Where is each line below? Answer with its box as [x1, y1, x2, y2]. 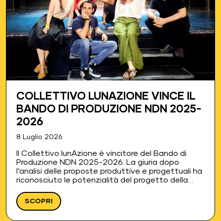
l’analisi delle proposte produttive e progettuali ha [16, 167, 202, 175]
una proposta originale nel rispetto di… [16, 193, 159, 202]
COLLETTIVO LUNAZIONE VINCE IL [16, 91, 195, 102]
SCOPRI [25, 197, 53, 205]
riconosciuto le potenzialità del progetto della [16, 176, 188, 184]
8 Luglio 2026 [16, 133, 62, 141]
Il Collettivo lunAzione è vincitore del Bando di [16, 149, 186, 157]
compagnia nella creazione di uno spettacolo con [16, 184, 201, 193]
